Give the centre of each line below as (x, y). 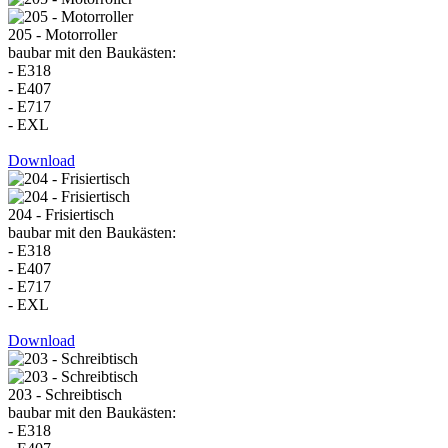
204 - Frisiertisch (61, 214)
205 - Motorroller (62, 34)
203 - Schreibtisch (65, 394)
